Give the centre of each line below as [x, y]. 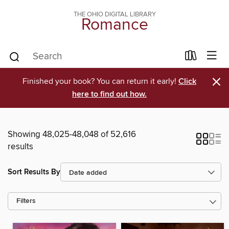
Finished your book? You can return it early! [100, 81]
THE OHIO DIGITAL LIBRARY [114, 14]
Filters [26, 201]
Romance [114, 25]
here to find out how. [109, 94]
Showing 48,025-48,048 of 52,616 [72, 134]
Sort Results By [34, 172]
